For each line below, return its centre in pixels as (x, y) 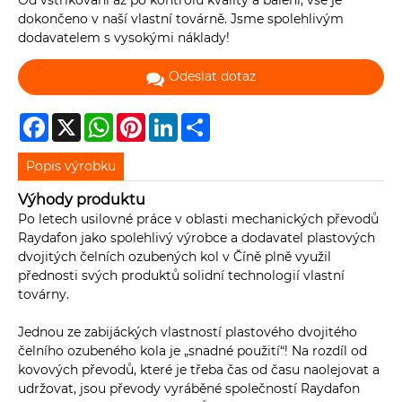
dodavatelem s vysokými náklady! (124, 38)
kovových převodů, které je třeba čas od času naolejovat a (199, 370)
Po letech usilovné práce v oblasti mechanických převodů (198, 219)
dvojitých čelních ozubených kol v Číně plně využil (175, 257)
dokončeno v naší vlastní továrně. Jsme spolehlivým (181, 19)
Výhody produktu (82, 200)
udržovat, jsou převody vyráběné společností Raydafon (189, 389)
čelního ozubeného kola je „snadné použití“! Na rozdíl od (192, 351)
